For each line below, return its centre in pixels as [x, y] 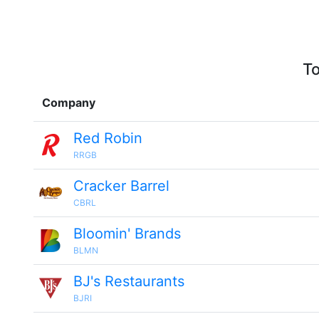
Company [69, 103]
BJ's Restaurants [129, 281]
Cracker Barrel [121, 186]
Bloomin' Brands [127, 234]
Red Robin [108, 138]
